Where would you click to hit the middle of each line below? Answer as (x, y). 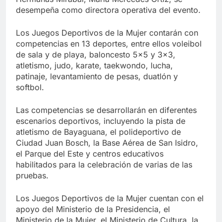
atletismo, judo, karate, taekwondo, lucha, (94, 65)
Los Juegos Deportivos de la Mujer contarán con (107, 32)
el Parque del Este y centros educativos (90, 153)
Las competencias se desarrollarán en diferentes (106, 110)
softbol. (30, 87)
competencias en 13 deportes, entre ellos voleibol (109, 43)
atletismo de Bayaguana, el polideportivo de (98, 132)
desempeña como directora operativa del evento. (108, 10)
